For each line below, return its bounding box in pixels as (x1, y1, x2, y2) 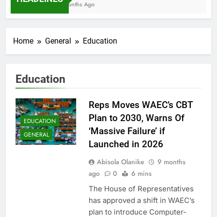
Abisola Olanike (96, 156, 144, 167)
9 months (157, 156, 186, 167)
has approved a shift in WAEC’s (88, 195, 195, 205)
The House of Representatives (88, 184, 194, 193)
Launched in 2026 (88, 138, 163, 150)
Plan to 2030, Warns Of (88, 112, 185, 124)
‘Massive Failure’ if (88, 125, 165, 137)
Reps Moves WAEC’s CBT (88, 99, 193, 110)
